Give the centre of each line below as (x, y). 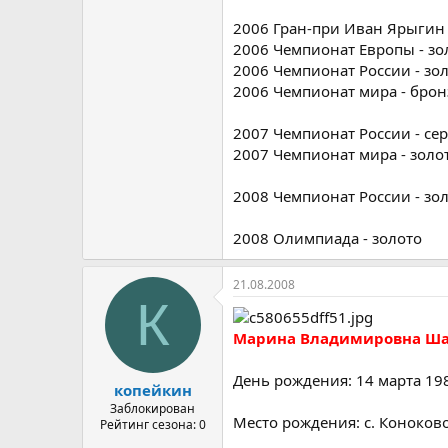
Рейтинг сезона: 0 (152, 424)
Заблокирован (152, 408)
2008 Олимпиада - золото (327, 237)
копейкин (152, 390)
